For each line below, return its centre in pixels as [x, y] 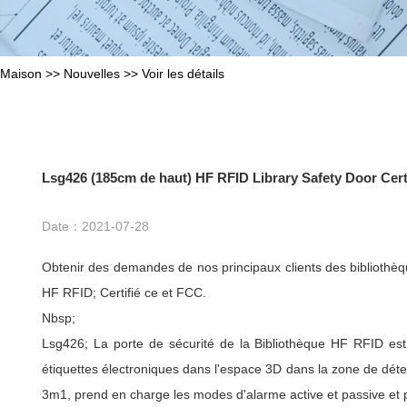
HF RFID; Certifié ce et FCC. [124, 293]
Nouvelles [92, 74]
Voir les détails [183, 74]
